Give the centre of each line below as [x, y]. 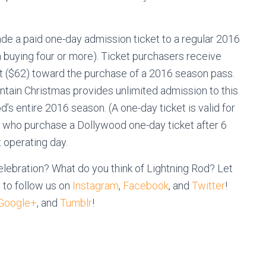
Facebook [146, 185]
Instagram [96, 185]
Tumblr [76, 202]
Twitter [208, 185]
